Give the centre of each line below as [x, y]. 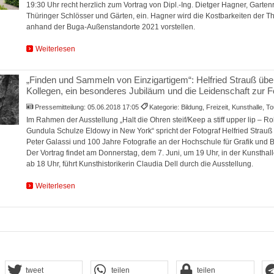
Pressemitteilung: [61, 107]
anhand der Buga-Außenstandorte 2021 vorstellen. [110, 27]
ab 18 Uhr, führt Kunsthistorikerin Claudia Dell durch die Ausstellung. [139, 164]
